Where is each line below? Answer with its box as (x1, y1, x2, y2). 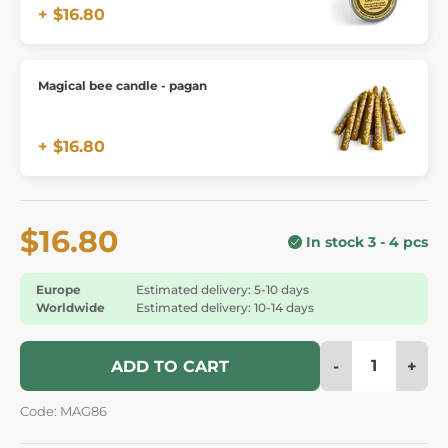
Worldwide (36, 299, 105, 315)
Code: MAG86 (20, 403, 107, 419)
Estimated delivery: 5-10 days (136, 281, 309, 297)
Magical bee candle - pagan (38, 77, 207, 93)
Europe (36, 281, 81, 297)
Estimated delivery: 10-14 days (136, 299, 314, 315)
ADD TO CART (111, 356, 229, 376)
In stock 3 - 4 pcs (306, 232, 428, 251)
